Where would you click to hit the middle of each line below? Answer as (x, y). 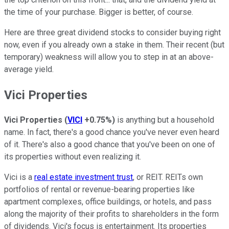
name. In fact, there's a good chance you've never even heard (112, 132)
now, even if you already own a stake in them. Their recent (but (114, 44)
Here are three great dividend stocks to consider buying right (112, 32)
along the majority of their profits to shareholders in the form (111, 214)
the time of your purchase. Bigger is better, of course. (99, 12)
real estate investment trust (84, 177)
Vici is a (19, 177)
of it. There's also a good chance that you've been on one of (110, 145)
